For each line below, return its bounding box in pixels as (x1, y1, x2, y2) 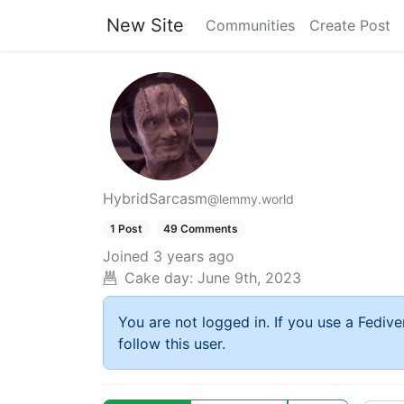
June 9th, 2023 (197, 269, 301, 288)
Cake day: (124, 269, 193, 288)
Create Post (309, 16, 390, 34)
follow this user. (118, 335, 225, 353)
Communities (206, 16, 295, 34)
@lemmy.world (207, 191, 294, 207)
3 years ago (153, 247, 234, 266)
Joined (103, 247, 149, 266)
